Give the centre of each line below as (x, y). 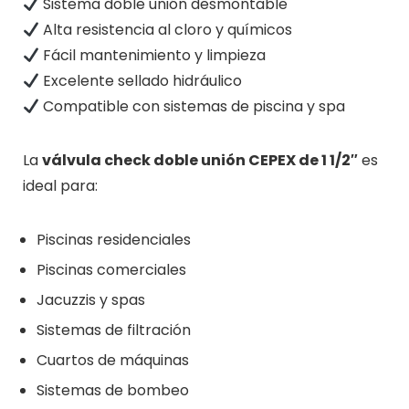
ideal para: (60, 185)
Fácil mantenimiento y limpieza (152, 55)
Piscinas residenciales (113, 239)
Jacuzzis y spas (90, 299)
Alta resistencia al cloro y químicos (165, 29)
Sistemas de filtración (113, 330)
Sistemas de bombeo (112, 390)
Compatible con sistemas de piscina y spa (192, 106)
